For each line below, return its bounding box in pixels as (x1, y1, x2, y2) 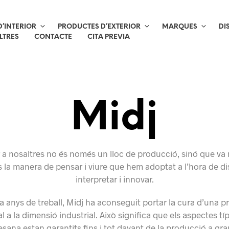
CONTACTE (34, 34, 72, 40)
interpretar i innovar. (75, 174, 154, 184)
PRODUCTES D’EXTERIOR (57, 24, 141, 30)
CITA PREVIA (87, 34, 130, 40)
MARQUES (162, 24, 197, 30)
